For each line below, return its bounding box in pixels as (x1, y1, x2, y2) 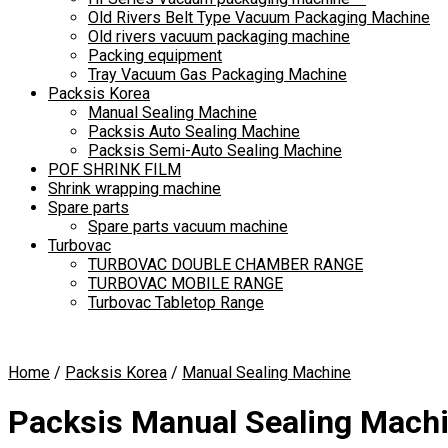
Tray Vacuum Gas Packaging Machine (88, 65, 347, 84)
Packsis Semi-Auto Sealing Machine (88, 141, 342, 160)
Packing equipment (88, 46, 222, 65)
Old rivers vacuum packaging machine (88, 27, 350, 46)
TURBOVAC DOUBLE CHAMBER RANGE (88, 255, 363, 274)
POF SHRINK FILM (48, 160, 181, 179)
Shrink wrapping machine (48, 179, 221, 198)
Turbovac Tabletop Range (88, 293, 264, 312)
